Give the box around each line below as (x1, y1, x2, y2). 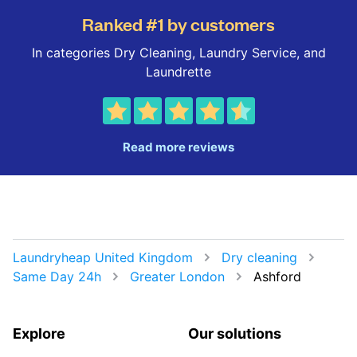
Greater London (130, 269, 225, 284)
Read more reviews (123, 139, 234, 155)
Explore (13, 325, 65, 342)
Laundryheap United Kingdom (13, 249, 193, 265)
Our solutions (188, 325, 281, 342)
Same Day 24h (13, 269, 101, 284)
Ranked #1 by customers (82, 12, 275, 35)
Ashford (253, 269, 301, 284)
